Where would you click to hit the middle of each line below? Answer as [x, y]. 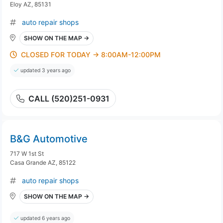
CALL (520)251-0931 [69, 99]
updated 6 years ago [45, 218]
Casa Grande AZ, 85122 [43, 163]
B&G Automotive [49, 139]
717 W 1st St [27, 154]
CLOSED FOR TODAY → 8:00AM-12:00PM [91, 55]
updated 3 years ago [46, 70]
